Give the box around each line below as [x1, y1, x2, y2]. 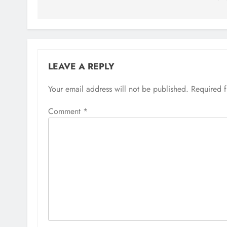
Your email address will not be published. [48, 83, 188, 95]
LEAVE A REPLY [48, 60, 115, 73]
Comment [48, 105, 83, 117]
